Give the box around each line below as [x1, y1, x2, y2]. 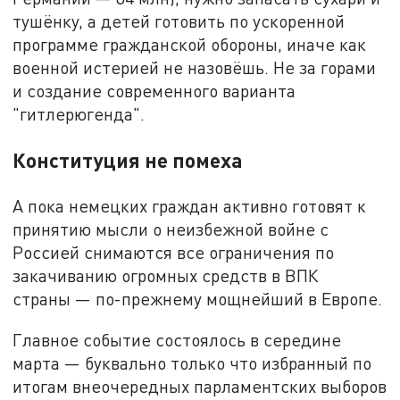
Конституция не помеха [12, 147, 244, 172]
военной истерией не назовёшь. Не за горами [12, 56, 377, 78]
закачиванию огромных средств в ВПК [12, 265, 320, 287]
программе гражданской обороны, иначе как [12, 33, 367, 54]
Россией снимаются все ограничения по [12, 242, 335, 263]
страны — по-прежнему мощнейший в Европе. [12, 288, 383, 310]
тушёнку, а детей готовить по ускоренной [12, 10, 346, 31]
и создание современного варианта [12, 79, 296, 101]
